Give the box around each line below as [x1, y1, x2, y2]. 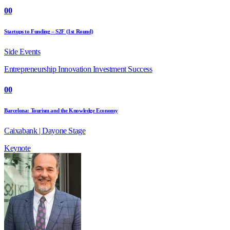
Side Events [4, 47, 41, 56]
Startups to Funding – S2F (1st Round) [4, 28, 93, 35]
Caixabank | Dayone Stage [4, 126, 86, 135]
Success [128, 65, 152, 74]
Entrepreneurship [4, 65, 59, 74]
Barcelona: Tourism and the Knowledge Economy [4, 107, 118, 113]
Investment [92, 65, 128, 74]
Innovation [58, 65, 93, 74]
